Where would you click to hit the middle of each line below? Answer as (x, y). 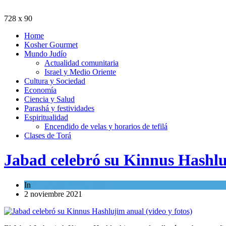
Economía (40, 90)
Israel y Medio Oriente (80, 72)
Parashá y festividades (59, 108)
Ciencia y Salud (49, 99)
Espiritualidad (46, 117)
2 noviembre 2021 (53, 194)
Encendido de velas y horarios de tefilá (106, 126)
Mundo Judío (45, 53)
